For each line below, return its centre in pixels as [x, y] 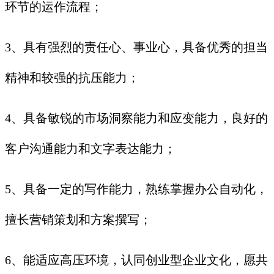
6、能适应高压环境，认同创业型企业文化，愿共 [136, 260]
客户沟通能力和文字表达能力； [91, 149]
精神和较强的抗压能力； [72, 78]
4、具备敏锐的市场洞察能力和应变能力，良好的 [136, 118]
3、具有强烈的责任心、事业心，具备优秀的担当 [136, 47]
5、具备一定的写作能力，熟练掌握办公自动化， [136, 189]
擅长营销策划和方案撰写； [78, 220]
